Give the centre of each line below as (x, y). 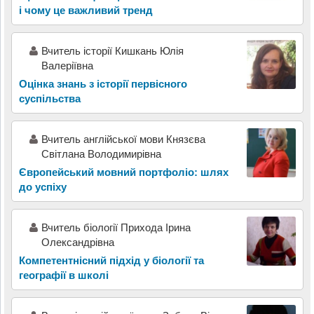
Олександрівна (77, 242)
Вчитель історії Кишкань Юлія (112, 50)
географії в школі (63, 275)
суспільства (49, 98)
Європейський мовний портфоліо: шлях (123, 172)
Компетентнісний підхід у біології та (111, 260)
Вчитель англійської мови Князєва (123, 139)
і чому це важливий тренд (86, 10)
